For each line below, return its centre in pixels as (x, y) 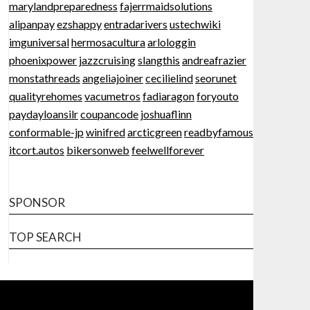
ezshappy (79, 24)
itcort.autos (36, 150)
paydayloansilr (43, 114)
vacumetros (112, 96)
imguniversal (39, 42)
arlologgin (171, 42)
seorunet (216, 78)
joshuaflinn (166, 114)
